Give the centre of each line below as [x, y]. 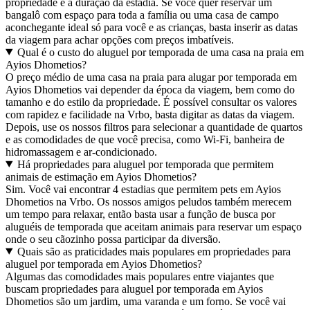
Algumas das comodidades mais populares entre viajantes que [140, 276]
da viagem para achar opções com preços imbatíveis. [120, 39]
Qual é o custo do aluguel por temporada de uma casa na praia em [160, 52]
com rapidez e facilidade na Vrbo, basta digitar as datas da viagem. [150, 114]
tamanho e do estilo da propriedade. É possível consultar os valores [151, 102]
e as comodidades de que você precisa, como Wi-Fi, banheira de [145, 139]
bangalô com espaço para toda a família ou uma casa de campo [142, 15]
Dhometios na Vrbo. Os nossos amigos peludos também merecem [148, 201]
